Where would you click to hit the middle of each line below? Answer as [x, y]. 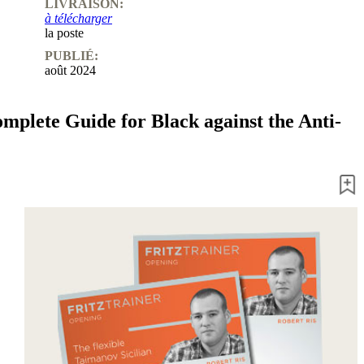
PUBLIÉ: [71, 56]
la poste [64, 33]
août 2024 [70, 71]
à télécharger [78, 19]
